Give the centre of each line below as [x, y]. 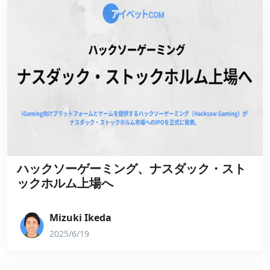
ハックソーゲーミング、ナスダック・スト [131, 168]
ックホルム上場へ [65, 183]
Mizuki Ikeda [80, 218]
